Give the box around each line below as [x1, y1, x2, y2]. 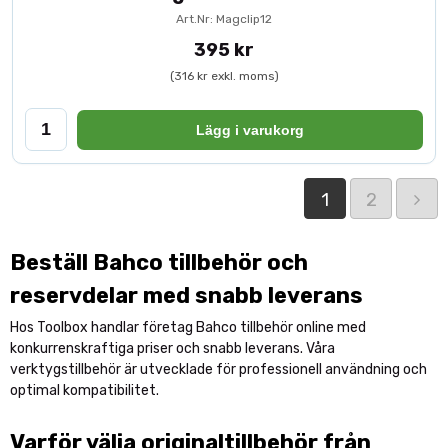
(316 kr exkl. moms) [169, 69, 279, 83]
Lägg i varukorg [196, 121, 304, 138]
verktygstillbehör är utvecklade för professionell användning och [10, 361, 427, 378]
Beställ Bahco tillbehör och [10, 249, 308, 276]
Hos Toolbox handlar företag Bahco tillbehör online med [10, 319, 366, 336]
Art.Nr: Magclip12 [176, 12, 272, 26]
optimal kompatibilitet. [10, 382, 159, 399]
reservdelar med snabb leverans [10, 282, 363, 309]
